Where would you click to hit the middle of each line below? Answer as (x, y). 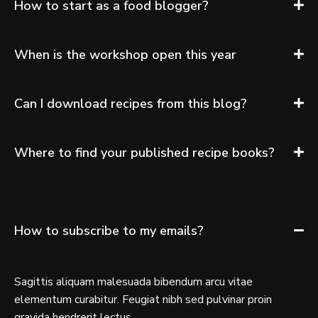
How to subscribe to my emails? (109, 230)
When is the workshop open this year (125, 54)
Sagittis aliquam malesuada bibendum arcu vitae (133, 281)
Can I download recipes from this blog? (131, 103)
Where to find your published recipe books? (144, 152)
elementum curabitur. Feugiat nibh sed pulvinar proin (143, 299)
